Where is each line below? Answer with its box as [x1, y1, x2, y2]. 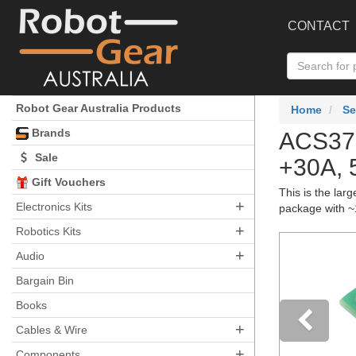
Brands [29, 126, 71, 139]
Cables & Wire [16, 323, 87, 336]
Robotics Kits [16, 225, 81, 238]
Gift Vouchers [29, 176, 106, 188]
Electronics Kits [16, 200, 92, 213]
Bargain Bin [16, 274, 74, 287]
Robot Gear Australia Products [16, 102, 181, 114]
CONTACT [288, 19, 350, 33]
